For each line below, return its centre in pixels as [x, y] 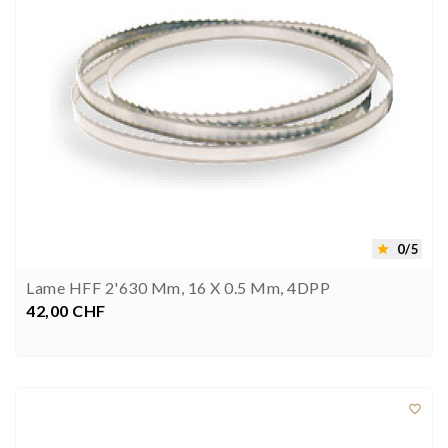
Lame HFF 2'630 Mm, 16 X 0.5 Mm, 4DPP [178, 288]
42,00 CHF [66, 311]
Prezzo [87, 310]
